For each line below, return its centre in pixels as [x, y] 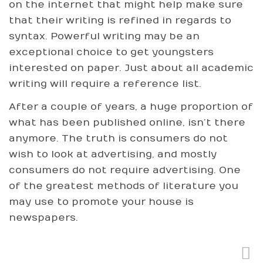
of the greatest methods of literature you [124, 186]
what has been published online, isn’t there [127, 123]
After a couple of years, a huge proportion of [131, 107]
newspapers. [43, 218]
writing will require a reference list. [105, 84]
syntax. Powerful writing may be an [104, 36]
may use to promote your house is [101, 202]
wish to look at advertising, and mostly [113, 154]
